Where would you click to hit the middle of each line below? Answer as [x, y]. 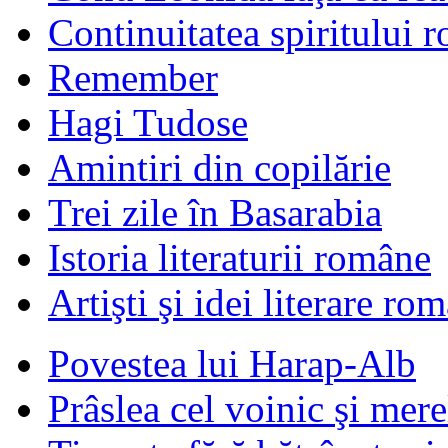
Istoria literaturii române [239, 257]
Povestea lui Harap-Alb [232, 363]
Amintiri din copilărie [219, 167]
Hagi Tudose [148, 122]
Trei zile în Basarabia [215, 212]
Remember [133, 77]
